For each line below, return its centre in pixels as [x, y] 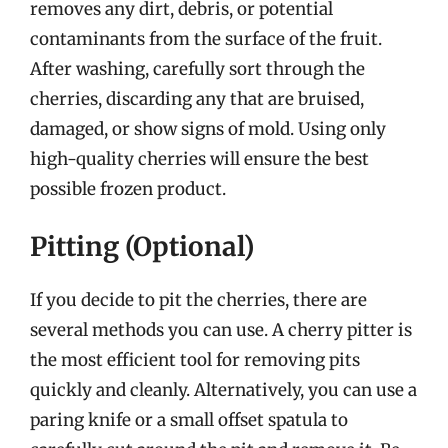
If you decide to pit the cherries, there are [198, 300]
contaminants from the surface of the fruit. [206, 38]
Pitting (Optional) [142, 246]
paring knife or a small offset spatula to [189, 420]
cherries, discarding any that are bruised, [197, 98]
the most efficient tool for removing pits [195, 360]
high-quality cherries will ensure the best [199, 158]
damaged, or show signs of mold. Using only [208, 128]
